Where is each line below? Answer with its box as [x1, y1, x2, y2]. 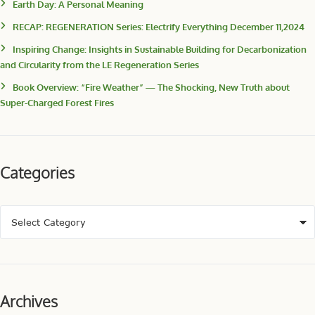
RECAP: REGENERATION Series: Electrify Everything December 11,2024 [13, 21, 304, 33]
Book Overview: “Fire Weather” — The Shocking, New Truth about [13, 82, 290, 94]
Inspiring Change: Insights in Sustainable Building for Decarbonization [13, 44, 307, 56]
